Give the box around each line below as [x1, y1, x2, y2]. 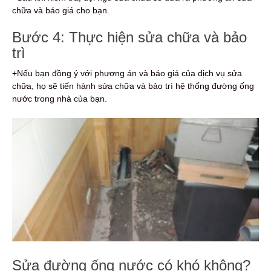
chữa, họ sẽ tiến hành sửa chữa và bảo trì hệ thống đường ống [12, 81, 254, 91]
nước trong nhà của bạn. [12, 94, 107, 104]
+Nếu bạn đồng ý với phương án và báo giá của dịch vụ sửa [12, 68, 242, 79]
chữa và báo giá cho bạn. [12, 5, 109, 16]
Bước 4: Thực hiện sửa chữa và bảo [12, 29, 247, 46]
